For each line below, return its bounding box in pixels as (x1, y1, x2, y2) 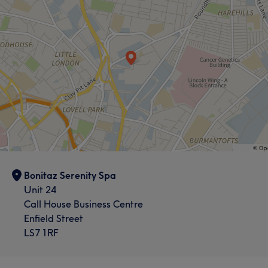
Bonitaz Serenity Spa (24, 169, 116, 181)
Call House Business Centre (24, 198, 143, 210)
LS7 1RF (24, 227, 59, 239)
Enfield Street (24, 212, 83, 224)
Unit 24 (24, 184, 56, 196)
